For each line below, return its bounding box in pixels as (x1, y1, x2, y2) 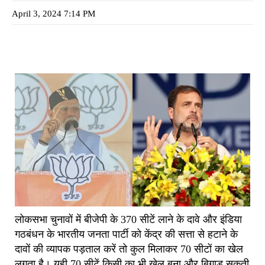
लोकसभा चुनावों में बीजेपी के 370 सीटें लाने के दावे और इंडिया (15, 213, 242, 225)
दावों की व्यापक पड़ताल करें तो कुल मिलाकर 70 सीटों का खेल (15, 243, 243, 255)
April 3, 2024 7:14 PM (12, 8, 95, 18)
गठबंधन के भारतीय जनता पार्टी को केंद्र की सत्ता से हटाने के (15, 228, 238, 240)
